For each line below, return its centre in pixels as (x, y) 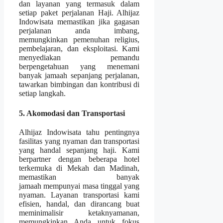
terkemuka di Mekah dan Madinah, (79, 168)
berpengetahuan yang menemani (79, 67)
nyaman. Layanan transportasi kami (79, 195)
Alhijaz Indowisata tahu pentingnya (79, 132)
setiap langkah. (42, 94)
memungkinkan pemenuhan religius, (79, 40)
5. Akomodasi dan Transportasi (72, 113)
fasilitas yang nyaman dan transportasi (79, 141)
